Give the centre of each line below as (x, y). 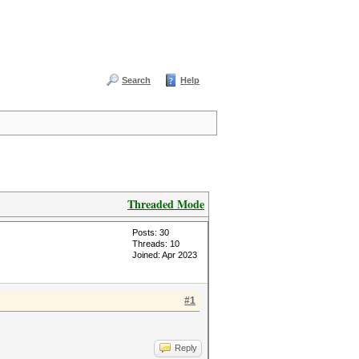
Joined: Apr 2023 (165, 255)
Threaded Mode (166, 204)
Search (136, 80)
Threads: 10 (156, 244)
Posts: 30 (151, 232)
